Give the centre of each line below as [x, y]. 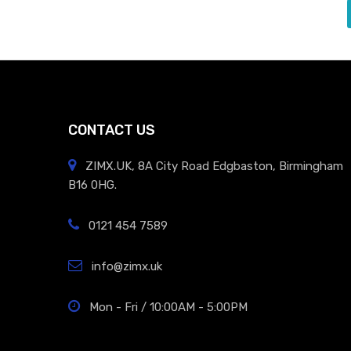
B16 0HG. [92, 185]
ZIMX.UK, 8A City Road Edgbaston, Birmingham [213, 166]
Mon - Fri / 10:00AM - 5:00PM [167, 307]
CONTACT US [112, 129]
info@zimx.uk [125, 266]
